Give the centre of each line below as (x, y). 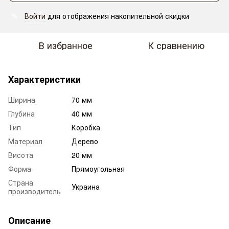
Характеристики (44, 79)
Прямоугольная (98, 169)
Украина (86, 187)
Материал (25, 141)
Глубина (21, 113)
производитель (35, 191)
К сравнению (176, 45)
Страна (21, 182)
